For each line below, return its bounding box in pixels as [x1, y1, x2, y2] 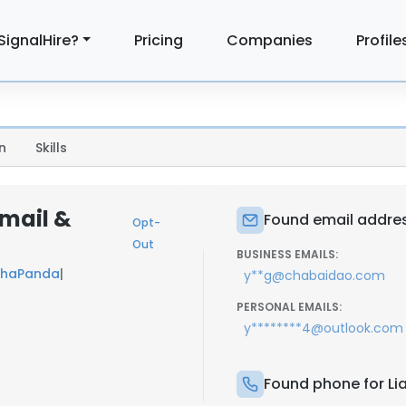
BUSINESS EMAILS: [237, 246, 338, 262]
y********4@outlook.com [244, 319, 403, 337]
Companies [227, 29, 314, 51]
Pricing [134, 29, 184, 51]
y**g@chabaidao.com [244, 266, 385, 285]
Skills [35, 139, 67, 157]
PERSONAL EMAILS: [237, 299, 342, 314]
